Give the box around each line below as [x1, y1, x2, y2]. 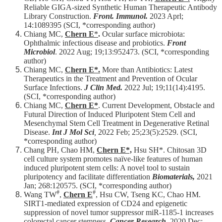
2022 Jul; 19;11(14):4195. [122, 83, 205, 92]
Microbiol [24, 48, 55, 56]
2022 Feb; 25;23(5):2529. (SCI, [98, 128, 197, 137]
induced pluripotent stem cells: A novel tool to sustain [24, 164, 190, 172]
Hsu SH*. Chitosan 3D [132, 146, 207, 155]
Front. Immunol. [93, 12, 148, 21]
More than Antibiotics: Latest [100, 65, 193, 74]
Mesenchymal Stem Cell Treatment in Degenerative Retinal [24, 119, 209, 128]
